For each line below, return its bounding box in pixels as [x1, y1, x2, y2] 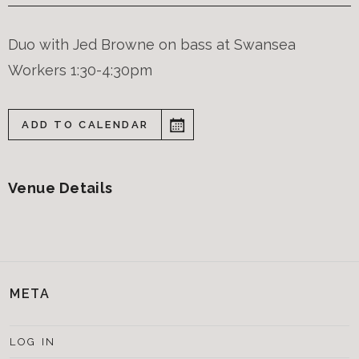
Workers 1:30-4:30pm [8, 62, 152, 79]
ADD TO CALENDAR [22, 119, 149, 131]
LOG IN [10, 336, 56, 349]
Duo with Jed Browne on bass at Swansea [8, 36, 296, 54]
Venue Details [8, 179, 113, 197]
